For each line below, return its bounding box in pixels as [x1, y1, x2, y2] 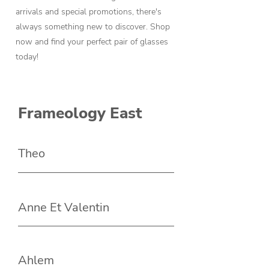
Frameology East [18, 103, 142, 124]
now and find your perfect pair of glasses [16, 36, 168, 48]
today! [16, 51, 38, 63]
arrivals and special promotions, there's [16, 6, 162, 18]
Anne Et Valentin [18, 199, 109, 216]
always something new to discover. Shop [16, 21, 170, 33]
